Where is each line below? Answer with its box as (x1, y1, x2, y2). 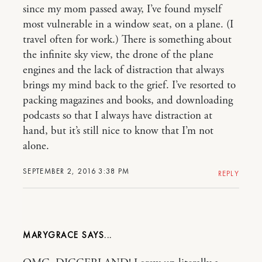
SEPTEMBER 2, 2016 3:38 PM (23, 166, 130, 176)
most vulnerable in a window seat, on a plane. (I (23, 18, 233, 32)
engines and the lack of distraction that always (23, 63, 224, 77)
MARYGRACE (23, 229, 79, 241)
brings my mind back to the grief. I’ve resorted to (23, 78, 236, 92)
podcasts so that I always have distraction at (23, 109, 212, 123)
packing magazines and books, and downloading (23, 94, 233, 108)
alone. (23, 139, 49, 153)
